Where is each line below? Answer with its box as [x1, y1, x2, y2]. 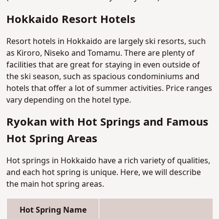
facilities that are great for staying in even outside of [6, 59, 200, 71]
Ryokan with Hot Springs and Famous [6, 114, 209, 131]
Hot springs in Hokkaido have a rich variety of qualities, [6, 155, 211, 167]
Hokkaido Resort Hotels [6, 12, 136, 28]
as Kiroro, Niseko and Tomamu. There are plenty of [6, 47, 195, 60]
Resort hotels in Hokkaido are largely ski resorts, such [6, 36, 206, 48]
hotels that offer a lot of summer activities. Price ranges [6, 83, 213, 95]
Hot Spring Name [19, 204, 87, 217]
